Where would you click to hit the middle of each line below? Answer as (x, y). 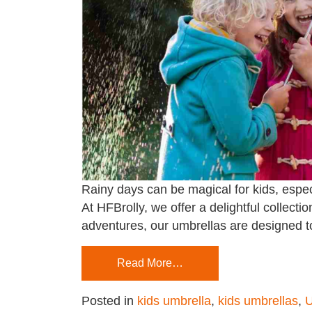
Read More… (150, 263)
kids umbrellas (258, 301)
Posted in (109, 301)
